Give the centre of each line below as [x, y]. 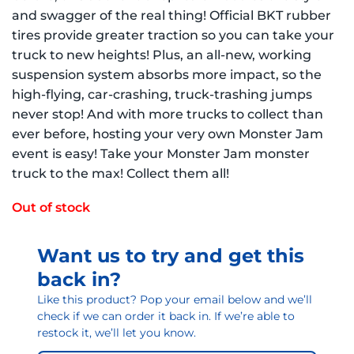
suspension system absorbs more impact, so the [167, 75]
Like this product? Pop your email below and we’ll [175, 299]
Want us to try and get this [171, 255]
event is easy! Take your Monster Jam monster [161, 154]
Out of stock [51, 207]
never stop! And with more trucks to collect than [168, 114]
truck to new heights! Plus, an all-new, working [162, 55]
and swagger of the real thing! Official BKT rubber [171, 15]
